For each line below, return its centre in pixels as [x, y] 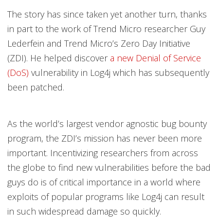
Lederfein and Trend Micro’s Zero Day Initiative [99, 43]
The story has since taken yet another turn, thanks [107, 14]
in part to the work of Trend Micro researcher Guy [106, 29]
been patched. [36, 87]
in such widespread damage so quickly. [84, 211]
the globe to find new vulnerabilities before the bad [109, 167]
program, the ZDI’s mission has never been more [105, 138]
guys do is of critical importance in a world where [104, 182]
